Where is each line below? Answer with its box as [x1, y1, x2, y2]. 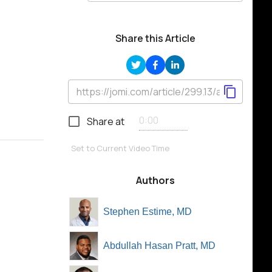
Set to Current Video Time [71, 143, 169, 154]
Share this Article [115, 32, 195, 45]
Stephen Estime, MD [103, 206, 192, 217]
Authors [136, 174, 175, 187]
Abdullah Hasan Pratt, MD [103, 240, 216, 251]
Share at [87, 115, 124, 128]
